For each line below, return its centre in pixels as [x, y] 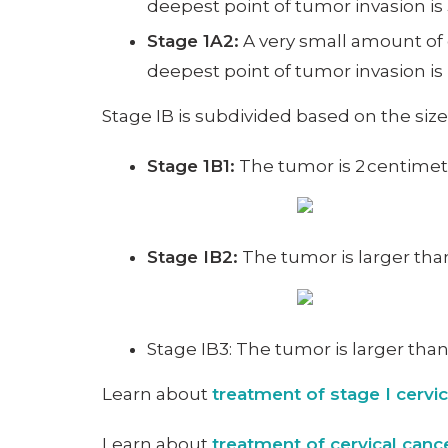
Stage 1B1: [191, 165]
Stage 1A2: [193, 40]
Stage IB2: [192, 257]
